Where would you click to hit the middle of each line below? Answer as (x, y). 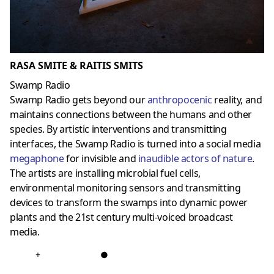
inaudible (159, 159)
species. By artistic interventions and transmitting (118, 129)
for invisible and (101, 159)
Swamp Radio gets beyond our (79, 100)
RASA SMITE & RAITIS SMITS (76, 66)
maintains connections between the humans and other (131, 115)
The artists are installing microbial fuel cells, (105, 173)
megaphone (37, 159)
